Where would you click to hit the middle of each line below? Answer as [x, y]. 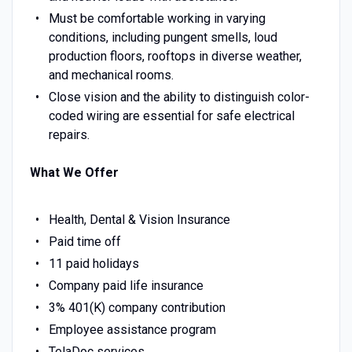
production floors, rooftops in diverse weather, [175, 56]
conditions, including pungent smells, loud [163, 37]
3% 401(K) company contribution [137, 307]
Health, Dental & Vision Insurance [139, 219]
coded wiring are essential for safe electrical [171, 115]
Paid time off [84, 241]
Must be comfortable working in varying [157, 18]
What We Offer [74, 172]
